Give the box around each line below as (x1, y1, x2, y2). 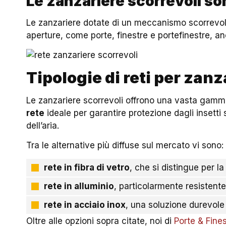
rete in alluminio (44, 181, 115, 192)
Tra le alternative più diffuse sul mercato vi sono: (26, 140, 224, 150)
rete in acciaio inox (44, 200, 126, 210)
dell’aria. (26, 120, 60, 131)
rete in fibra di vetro (44, 162, 130, 173)
